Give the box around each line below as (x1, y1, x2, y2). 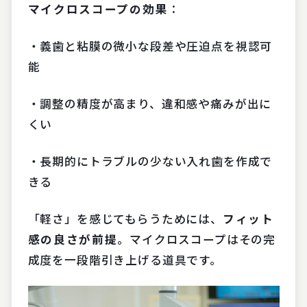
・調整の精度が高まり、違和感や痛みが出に (27, 95, 272, 112)
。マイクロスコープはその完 (117, 230, 276, 247)
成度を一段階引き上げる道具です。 (27, 251, 222, 268)
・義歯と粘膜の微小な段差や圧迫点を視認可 (27, 38, 273, 55)
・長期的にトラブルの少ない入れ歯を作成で (27, 152, 273, 169)
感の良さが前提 (27, 230, 118, 247)
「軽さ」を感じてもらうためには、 (27, 210, 223, 227)
